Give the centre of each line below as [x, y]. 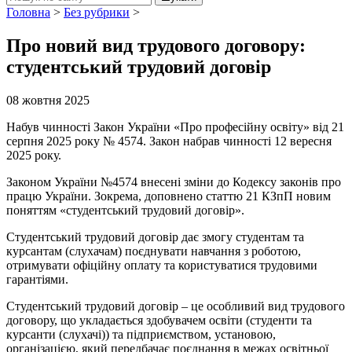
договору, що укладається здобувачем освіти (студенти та [159, 320]
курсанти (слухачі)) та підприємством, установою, [141, 334]
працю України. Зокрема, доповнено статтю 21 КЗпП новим [169, 196]
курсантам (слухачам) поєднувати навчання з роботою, [154, 251]
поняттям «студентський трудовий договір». [125, 210]
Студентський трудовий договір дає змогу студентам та [155, 236]
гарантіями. [37, 279]
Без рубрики [97, 12]
